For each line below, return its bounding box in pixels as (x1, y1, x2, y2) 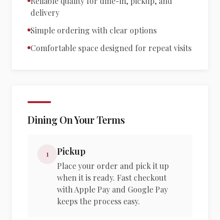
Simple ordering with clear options (30, 25, 157, 35)
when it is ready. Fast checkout (57, 172, 166, 183)
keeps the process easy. (57, 196, 140, 206)
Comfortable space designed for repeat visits (30, 43, 192, 53)
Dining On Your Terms (27, 113, 124, 126)
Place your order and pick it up (57, 161, 169, 171)
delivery (30, 7, 59, 18)
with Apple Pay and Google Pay (57, 184, 168, 194)
